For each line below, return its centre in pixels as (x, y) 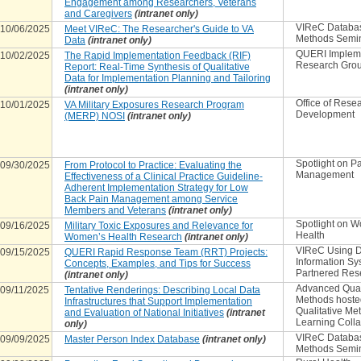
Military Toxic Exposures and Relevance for (159, 226)
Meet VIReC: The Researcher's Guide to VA (159, 29)
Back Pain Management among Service (151, 199)
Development (325, 114)
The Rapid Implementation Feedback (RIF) (158, 56)
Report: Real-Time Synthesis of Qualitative (157, 67)
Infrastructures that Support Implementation (158, 301)
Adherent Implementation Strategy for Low (156, 188)
